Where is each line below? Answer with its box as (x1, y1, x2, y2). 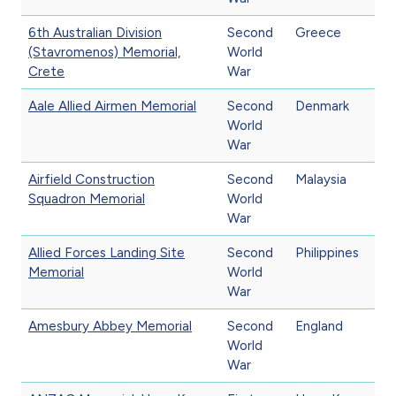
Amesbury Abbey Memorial (28, 317, 192, 334)
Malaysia (295, 171, 346, 187)
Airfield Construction (28, 171, 155, 187)
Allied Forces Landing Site (28, 244, 185, 261)
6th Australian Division (28, 24, 162, 41)
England (295, 317, 343, 334)
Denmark (295, 97, 349, 114)
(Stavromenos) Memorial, (28, 43, 180, 60)
